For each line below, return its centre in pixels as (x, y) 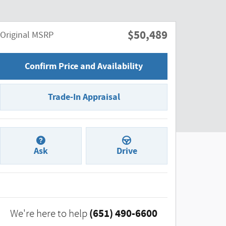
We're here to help (49, 214)
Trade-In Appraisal (84, 97)
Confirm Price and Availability (84, 66)
